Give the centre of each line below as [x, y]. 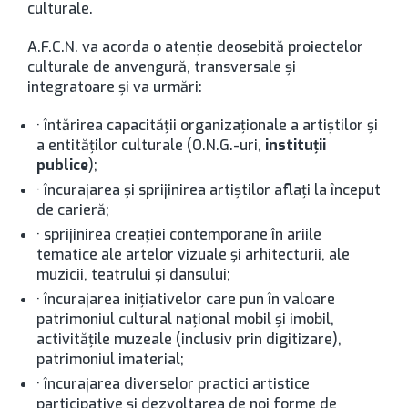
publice [62, 165]
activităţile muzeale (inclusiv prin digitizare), [189, 339]
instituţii [296, 145]
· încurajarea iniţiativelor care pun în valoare [186, 299]
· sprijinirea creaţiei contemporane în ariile [179, 235]
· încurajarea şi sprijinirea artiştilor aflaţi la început [209, 190]
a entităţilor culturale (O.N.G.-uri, [151, 145]
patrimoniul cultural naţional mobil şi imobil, [185, 319]
